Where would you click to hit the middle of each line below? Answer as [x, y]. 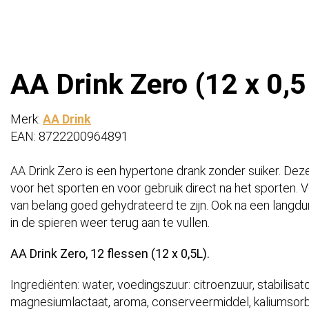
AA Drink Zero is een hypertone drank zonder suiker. [147, 171]
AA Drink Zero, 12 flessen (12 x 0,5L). [110, 254]
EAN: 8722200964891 [69, 137]
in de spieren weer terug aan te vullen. [111, 223]
